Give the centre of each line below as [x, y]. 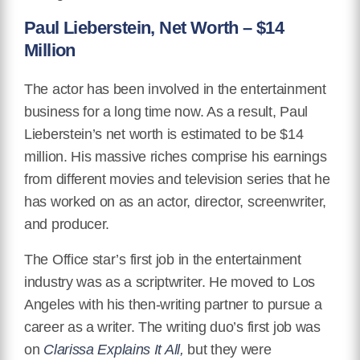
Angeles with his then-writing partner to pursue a [173, 305]
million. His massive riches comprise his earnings [176, 157]
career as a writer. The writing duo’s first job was [172, 327]
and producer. [67, 225]
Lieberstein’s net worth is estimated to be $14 [164, 135]
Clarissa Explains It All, [114, 350]
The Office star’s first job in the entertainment [163, 260]
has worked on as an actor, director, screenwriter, [176, 202]
